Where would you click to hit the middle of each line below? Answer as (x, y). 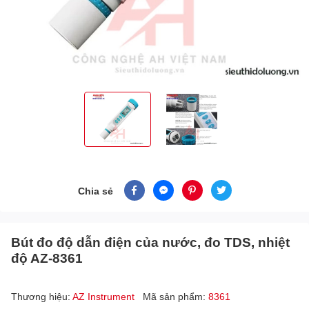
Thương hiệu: (42, 297)
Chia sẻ (95, 190)
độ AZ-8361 (47, 258)
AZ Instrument (105, 297)
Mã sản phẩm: (176, 297)
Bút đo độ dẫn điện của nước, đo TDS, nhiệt (150, 242)
